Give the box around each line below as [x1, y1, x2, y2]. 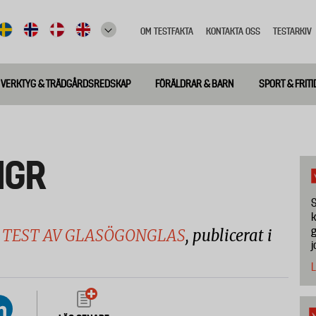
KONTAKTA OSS [206, 25, 260, 37]
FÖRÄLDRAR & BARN [155, 78, 233, 90]
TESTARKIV [273, 25, 312, 37]
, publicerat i [186, 226, 272, 245]
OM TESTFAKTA [140, 25, 193, 37]
